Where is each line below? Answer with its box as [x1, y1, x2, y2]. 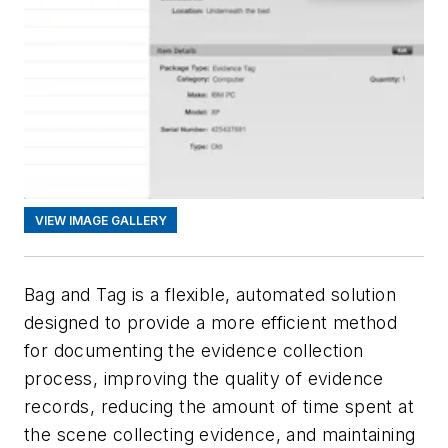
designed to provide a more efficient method [24, 312, 398, 334]
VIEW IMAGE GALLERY [34, 212, 167, 228]
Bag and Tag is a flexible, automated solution [24, 284, 396, 306]
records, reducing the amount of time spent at [24, 396, 414, 418]
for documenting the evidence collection [24, 340, 364, 362]
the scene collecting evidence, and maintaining [24, 424, 416, 446]
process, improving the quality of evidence [24, 368, 384, 390]
